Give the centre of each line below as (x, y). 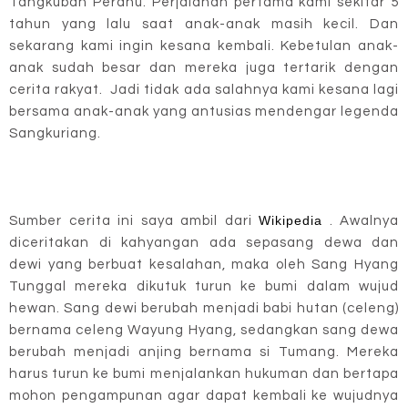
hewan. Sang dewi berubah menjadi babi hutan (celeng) (204, 308)
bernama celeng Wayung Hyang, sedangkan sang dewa (204, 330)
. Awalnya (361, 220)
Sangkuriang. (55, 133)
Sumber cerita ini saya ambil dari (134, 220)
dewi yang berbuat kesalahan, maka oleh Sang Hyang (204, 264)
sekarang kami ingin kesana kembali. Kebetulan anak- (204, 46)
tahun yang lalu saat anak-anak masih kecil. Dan (204, 24)
